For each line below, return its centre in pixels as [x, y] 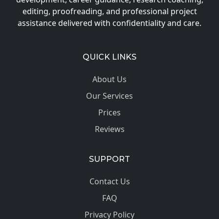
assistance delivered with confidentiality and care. [109, 23]
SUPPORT [109, 159]
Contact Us [109, 181]
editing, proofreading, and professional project [109, 11]
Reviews [109, 129]
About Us [109, 79]
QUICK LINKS [109, 57]
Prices [109, 112]
